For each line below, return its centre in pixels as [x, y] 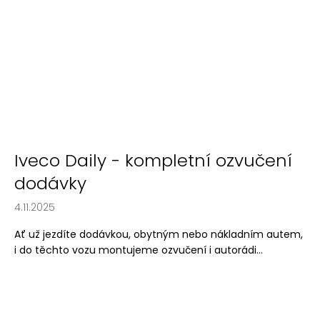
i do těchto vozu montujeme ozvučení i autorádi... [139, 250]
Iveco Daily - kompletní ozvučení [153, 161]
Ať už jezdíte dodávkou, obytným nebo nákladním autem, [159, 235]
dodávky [50, 184]
